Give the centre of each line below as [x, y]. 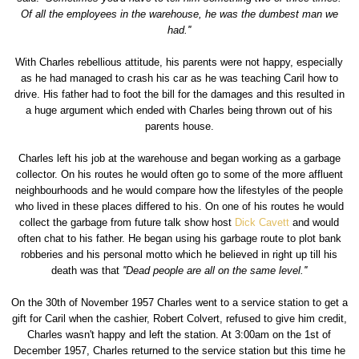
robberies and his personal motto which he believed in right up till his [179, 254]
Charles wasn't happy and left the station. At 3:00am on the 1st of [179, 334]
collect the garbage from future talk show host [127, 222]
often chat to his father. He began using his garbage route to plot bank [179, 238]
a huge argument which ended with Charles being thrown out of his [179, 110]
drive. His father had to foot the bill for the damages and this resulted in [179, 94]
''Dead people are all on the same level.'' [215, 270]
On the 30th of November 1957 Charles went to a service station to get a [179, 302]
